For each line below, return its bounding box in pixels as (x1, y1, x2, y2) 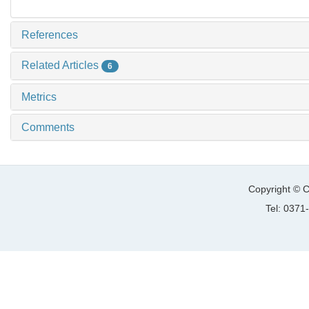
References (21, 29, 78, 41)
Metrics (21, 90, 57, 103)
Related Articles (21, 59, 101, 72)
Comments (21, 121, 74, 133)
